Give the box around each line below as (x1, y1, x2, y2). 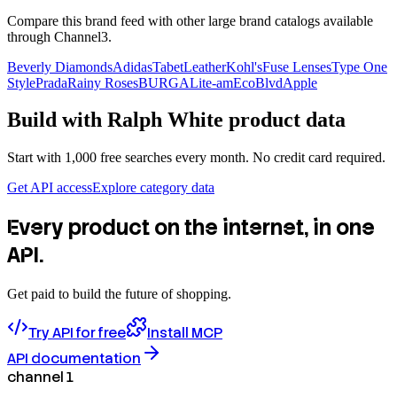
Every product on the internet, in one (7, 214, 375, 242)
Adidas (113, 58, 152, 74)
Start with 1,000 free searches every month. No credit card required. (7, 150, 385, 166)
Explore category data (92, 180, 214, 196)
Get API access (7, 180, 92, 196)
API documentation (7, 349, 141, 369)
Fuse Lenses (262, 58, 331, 74)
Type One (331, 58, 387, 74)
